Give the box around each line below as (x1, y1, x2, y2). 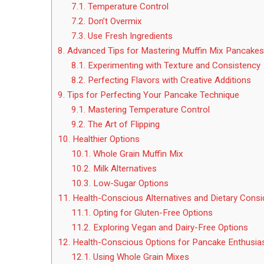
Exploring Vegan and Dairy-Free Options (90, 222, 248, 233)
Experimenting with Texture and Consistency (85, 60, 260, 71)
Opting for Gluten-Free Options (90, 207, 213, 219)
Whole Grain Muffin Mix (90, 148, 183, 160)
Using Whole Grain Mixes (90, 252, 192, 263)
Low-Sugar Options (90, 178, 169, 189)
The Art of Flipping (85, 119, 162, 130)
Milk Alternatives (90, 163, 157, 174)
